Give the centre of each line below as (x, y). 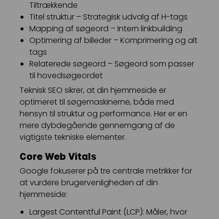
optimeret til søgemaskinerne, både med (97, 102)
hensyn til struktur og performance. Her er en (103, 114)
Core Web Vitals (58, 156)
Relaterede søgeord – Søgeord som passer (112, 64)
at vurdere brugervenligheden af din (89, 183)
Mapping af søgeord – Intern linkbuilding (106, 28)
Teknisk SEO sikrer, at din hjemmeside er (93, 90)
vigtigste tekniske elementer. (73, 137)
